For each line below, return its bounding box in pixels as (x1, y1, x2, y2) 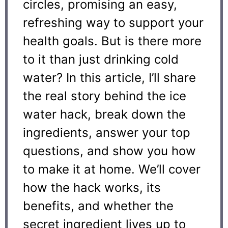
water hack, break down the (23, 106, 186, 122)
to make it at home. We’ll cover (23, 161, 201, 177)
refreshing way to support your (23, 15, 204, 30)
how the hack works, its (23, 180, 161, 195)
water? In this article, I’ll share (23, 70, 196, 85)
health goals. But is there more (23, 33, 202, 48)
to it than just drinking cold (23, 51, 179, 67)
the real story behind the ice (23, 88, 186, 103)
